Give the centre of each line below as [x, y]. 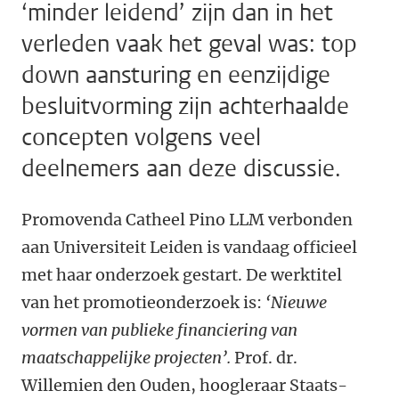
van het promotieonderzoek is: [143, 302]
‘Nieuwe [296, 302]
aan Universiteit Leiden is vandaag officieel [189, 247]
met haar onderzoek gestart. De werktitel [182, 275]
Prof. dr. [266, 358]
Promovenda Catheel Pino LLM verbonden [187, 220]
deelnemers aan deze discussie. [181, 169]
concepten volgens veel [141, 138]
